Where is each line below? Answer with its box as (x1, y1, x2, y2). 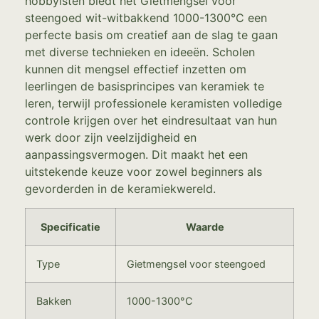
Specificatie (41, 220, 100, 233)
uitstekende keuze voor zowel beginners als (25, 164, 262, 179)
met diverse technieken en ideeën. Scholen (25, 45, 255, 60)
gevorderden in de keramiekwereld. (25, 182, 216, 197)
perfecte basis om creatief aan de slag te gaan (25, 28, 278, 43)
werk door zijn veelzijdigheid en (25, 130, 197, 145)
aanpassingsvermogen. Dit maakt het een (25, 147, 248, 162)
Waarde (185, 220, 224, 233)
